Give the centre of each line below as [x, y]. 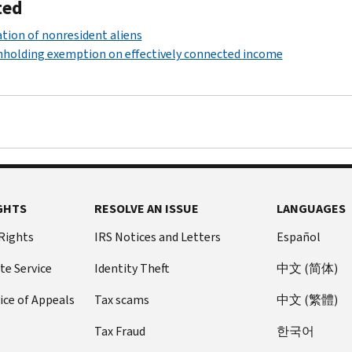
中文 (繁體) [308, 299]
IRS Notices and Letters [157, 236]
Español [299, 236]
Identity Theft [132, 268]
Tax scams [121, 299]
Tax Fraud [119, 331]
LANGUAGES [312, 208]
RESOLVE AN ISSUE [146, 208]
